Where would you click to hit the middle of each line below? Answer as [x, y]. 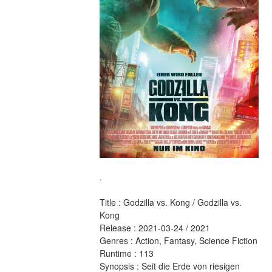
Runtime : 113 [127, 253]
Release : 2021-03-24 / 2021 [156, 228]
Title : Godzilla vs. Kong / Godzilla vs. [170, 202]
